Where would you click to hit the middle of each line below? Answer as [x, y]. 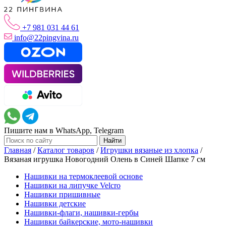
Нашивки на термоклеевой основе [83, 176]
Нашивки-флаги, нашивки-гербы [81, 212]
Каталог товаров [66, 150]
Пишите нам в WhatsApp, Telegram [64, 130]
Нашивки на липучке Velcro [72, 185]
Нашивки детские [55, 203]
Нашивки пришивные [62, 194]
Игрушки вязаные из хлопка [149, 150]
